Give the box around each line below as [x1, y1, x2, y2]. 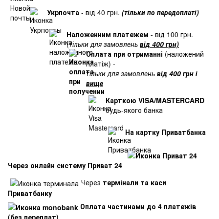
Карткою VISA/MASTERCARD [106, 95, 204, 106]
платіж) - [86, 59, 115, 69]
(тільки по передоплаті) [122, 7, 199, 18]
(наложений [165, 49, 204, 59]
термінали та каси [103, 177, 166, 187]
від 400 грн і [157, 68, 197, 79]
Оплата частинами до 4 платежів [78, 201, 196, 211]
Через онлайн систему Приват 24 [8, 160, 122, 170]
